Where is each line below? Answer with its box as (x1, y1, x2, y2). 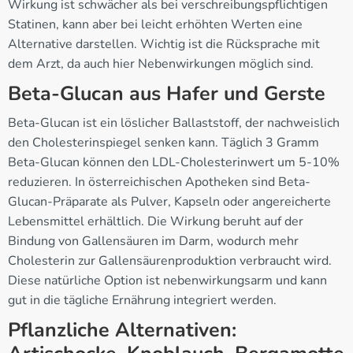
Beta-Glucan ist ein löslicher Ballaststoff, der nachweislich (8, 113, 340, 132)
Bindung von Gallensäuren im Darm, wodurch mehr (8, 232, 299, 250)
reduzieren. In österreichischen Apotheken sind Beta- (8, 173, 310, 191)
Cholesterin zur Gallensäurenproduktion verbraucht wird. (8, 251, 332, 269)
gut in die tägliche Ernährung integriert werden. (8, 291, 277, 309)
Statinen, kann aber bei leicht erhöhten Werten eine (8, 15, 303, 33)
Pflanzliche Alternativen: (8, 316, 236, 344)
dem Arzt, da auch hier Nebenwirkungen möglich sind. (8, 54, 314, 72)
